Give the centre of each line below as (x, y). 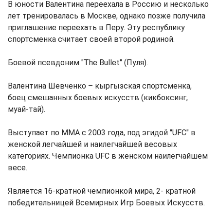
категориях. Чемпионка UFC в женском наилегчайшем (108, 156)
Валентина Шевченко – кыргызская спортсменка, (100, 86)
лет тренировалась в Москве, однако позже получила (107, 16)
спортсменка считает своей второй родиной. (91, 39)
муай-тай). (27, 109)
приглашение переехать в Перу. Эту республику (96, 27)
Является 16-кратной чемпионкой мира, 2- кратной (102, 191)
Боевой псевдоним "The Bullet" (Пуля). (78, 62)
